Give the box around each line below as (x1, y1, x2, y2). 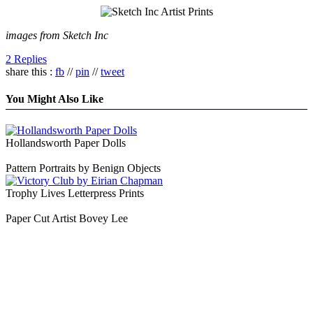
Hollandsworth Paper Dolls (6, 137, 126, 150)
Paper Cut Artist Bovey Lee (6, 212, 128, 225)
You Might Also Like (6, 92, 103, 105)
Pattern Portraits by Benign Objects (6, 162, 161, 175)
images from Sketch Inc (6, 29, 108, 41)
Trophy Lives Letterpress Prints (6, 187, 144, 200)
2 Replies (6, 52, 47, 65)
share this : (6, 65, 55, 78)
